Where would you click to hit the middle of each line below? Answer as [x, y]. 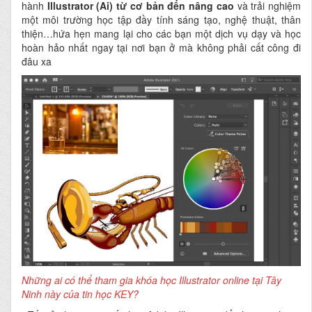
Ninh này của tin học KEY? [80, 294]
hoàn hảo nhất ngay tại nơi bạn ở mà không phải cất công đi [161, 47]
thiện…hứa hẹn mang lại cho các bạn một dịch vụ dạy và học [161, 33]
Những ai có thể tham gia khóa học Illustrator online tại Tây [151, 280]
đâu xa [37, 61]
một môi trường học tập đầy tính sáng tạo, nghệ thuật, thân [161, 19]
